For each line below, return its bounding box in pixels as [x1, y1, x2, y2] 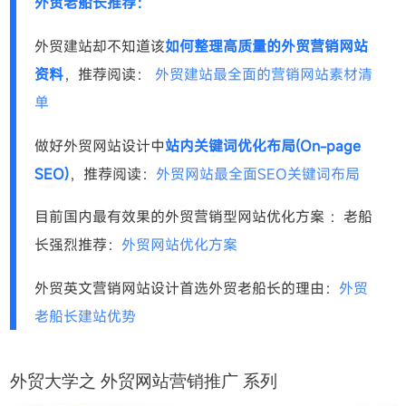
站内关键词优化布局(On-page [165, 135, 362, 156]
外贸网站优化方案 [121, 235, 238, 256]
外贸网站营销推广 [101, 371, 239, 391]
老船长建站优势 [34, 306, 137, 327]
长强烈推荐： [34, 235, 122, 256]
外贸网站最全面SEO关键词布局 [156, 163, 361, 184]
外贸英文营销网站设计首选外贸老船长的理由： [34, 278, 340, 299]
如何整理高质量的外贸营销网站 [165, 35, 369, 56]
